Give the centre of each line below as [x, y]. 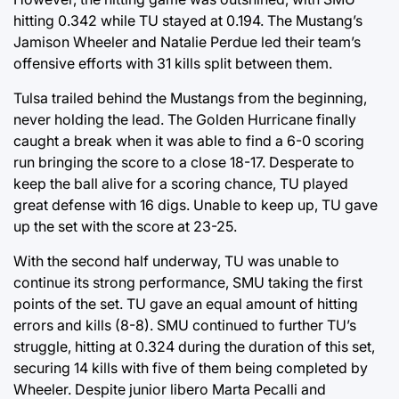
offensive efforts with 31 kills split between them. [173, 63]
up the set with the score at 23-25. [125, 226]
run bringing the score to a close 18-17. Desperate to [184, 162]
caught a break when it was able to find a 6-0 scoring [189, 140]
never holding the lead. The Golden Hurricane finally [185, 119]
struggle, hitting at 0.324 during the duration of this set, [194, 346]
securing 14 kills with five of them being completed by [191, 367]
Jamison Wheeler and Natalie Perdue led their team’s [187, 41]
